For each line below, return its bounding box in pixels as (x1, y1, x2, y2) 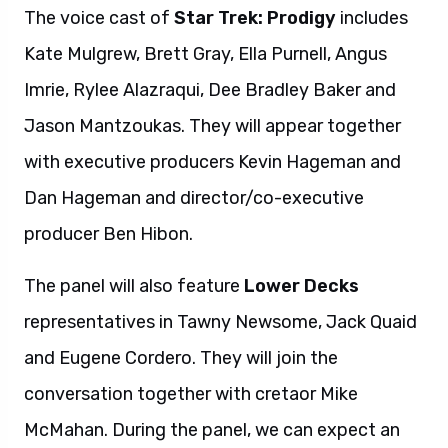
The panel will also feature (24, 275, 244, 297)
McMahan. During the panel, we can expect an (24, 419, 400, 441)
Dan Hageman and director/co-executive (24, 187, 364, 209)
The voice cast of (24, 7, 174, 29)
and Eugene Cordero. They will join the (24, 347, 338, 369)
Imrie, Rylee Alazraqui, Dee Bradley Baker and (24, 79, 396, 101)
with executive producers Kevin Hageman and (24, 151, 401, 173)
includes (340, 7, 408, 29)
